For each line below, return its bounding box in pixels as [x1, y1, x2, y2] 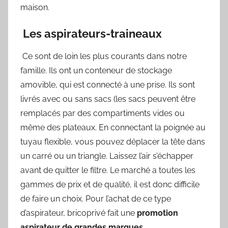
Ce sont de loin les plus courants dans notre [20, 51, 187, 62]
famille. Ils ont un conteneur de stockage [20, 66, 172, 76]
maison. [20, 2, 49, 12]
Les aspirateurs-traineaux [20, 26, 162, 40]
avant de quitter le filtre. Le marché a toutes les [20, 165, 195, 176]
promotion [137, 208, 178, 218]
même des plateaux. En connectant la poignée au [20, 123, 206, 133]
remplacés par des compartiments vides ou [20, 108, 185, 119]
